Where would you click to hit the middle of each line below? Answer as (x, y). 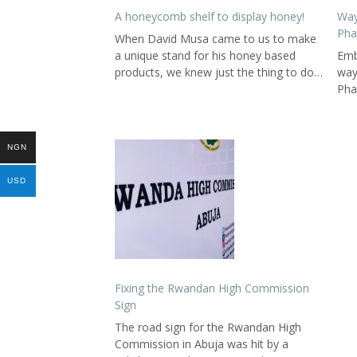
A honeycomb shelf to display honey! (210, 16)
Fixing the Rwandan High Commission (212, 288)
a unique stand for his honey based (205, 55)
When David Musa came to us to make (216, 39)
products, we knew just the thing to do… (219, 72)
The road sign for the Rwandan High (208, 327)
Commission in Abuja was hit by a (202, 343)
